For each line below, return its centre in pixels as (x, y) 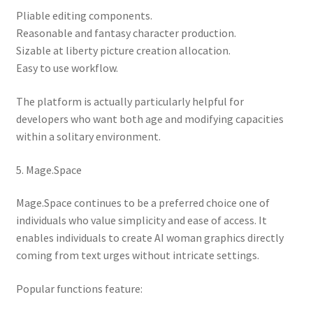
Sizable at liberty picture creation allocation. (123, 51)
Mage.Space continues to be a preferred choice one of (143, 203)
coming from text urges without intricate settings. (137, 255)
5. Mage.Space (49, 169)
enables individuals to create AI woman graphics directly (150, 238)
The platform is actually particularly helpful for (130, 102)
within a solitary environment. (88, 137)
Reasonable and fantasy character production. (126, 33)
